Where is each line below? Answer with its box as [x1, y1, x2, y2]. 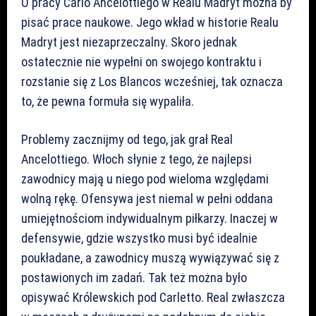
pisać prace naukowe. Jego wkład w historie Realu [21, 14, 279, 30]
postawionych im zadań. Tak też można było [21, 269, 247, 285]
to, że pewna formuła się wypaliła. [21, 93, 194, 109]
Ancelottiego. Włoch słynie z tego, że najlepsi [21, 151, 252, 166]
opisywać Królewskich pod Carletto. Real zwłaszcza [21, 289, 285, 305]
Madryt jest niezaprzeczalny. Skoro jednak [21, 34, 237, 49]
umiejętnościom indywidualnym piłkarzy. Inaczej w [21, 210, 278, 226]
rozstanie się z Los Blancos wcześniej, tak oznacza [21, 73, 283, 89]
